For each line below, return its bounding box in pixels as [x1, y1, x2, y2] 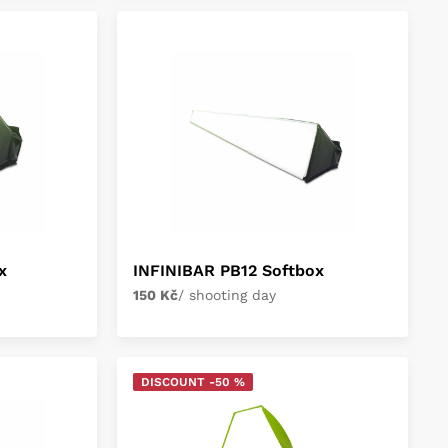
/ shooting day [178, 287, 277, 303]
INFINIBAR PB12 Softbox [133, 261, 325, 280]
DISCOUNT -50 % [141, 375, 246, 389]
